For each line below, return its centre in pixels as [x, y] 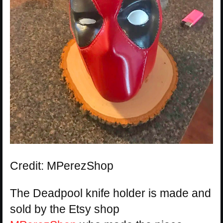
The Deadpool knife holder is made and [111, 193]
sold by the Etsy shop [65, 209]
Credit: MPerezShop [62, 166]
